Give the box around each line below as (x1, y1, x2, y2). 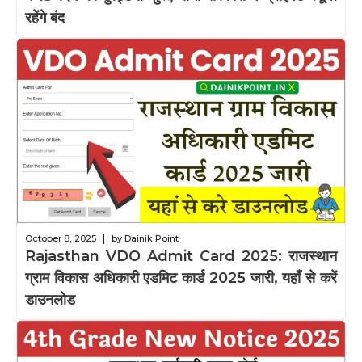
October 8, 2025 (25, 233, 96, 245)
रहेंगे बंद (25, 9, 65, 27)
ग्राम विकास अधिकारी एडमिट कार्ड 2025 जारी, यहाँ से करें (25, 269, 337, 288)
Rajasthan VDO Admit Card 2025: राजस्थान (25, 247, 337, 266)
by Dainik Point (112, 233, 179, 245)
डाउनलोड (25, 291, 75, 309)
